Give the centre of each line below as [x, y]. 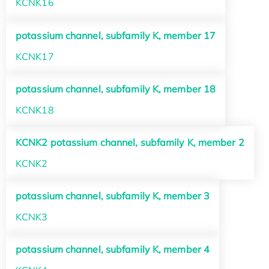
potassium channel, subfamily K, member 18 [116, 89]
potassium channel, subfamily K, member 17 [116, 35]
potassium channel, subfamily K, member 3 [113, 196]
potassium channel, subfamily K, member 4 [113, 249]
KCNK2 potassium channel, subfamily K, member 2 [130, 142]
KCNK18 [35, 110]
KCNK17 [35, 56]
